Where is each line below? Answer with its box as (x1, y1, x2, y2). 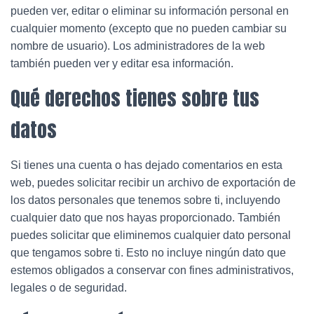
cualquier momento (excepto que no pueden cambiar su (11, 22, 287, 34)
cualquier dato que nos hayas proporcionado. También (11, 212, 280, 224)
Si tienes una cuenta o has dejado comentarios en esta (11, 159, 282, 171)
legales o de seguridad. (11, 282, 127, 294)
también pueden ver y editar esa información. (11, 57, 233, 69)
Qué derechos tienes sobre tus (11, 83, 259, 113)
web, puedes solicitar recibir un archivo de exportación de (11, 177, 296, 189)
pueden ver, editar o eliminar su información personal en (11, 5, 289, 17)
